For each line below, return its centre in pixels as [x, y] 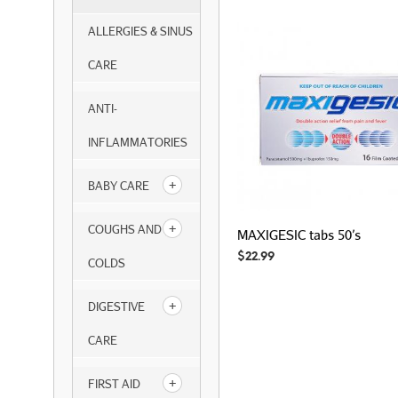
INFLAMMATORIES [138, 142]
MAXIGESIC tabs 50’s [299, 234]
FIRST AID [114, 384]
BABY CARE [119, 186]
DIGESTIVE [116, 306]
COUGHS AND [125, 229]
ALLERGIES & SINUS [140, 31]
